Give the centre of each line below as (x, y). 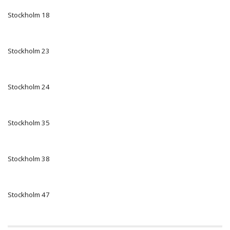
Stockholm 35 (29, 122)
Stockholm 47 (29, 194)
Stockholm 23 (29, 51)
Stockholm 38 (29, 158)
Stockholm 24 (29, 87)
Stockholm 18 (29, 15)
